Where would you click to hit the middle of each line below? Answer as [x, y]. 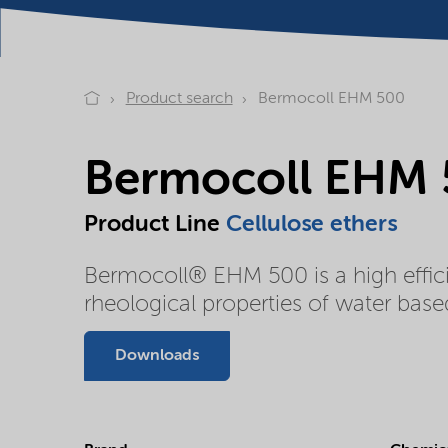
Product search [179, 99]
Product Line [155, 225]
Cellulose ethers [311, 225]
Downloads [157, 355]
